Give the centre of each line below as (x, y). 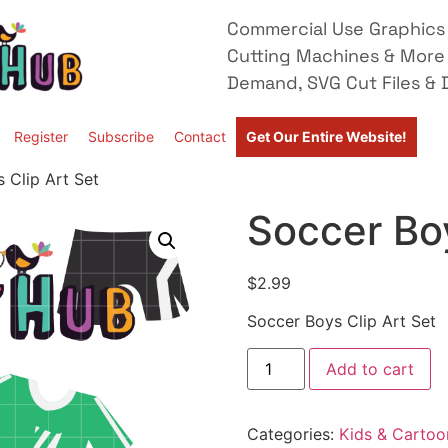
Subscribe (121, 136)
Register (41, 136)
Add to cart (369, 368)
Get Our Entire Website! (326, 136)
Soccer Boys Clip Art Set (341, 321)
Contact (200, 136)
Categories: (292, 433)
